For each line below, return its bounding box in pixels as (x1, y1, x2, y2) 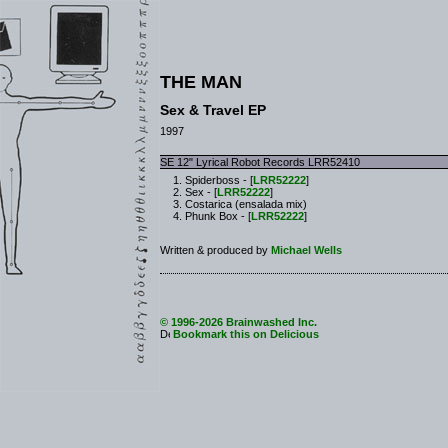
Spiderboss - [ (185, 174, 253, 186)
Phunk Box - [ (185, 210, 251, 222)
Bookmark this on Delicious (170, 327, 319, 340)
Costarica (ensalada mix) (185, 198, 307, 210)
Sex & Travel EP (160, 102, 266, 118)
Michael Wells (271, 243, 342, 256)
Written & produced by (160, 243, 271, 256)
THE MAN (160, 72, 242, 92)
